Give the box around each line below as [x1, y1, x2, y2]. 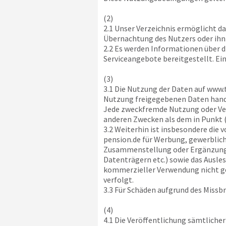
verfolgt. [103, 175, 134, 185]
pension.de [103, 134, 141, 144]
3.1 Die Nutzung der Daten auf [103, 84, 207, 94]
